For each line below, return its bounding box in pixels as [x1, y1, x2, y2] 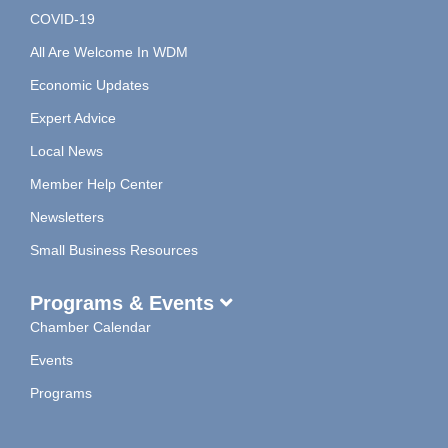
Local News [30, 142, 103, 159]
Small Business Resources [30, 241, 198, 258]
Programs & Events [30, 291, 220, 314]
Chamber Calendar [30, 318, 151, 335]
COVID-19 [30, 10, 95, 27]
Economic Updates [30, 76, 149, 93]
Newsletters [30, 208, 104, 225]
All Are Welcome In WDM [30, 43, 188, 60]
